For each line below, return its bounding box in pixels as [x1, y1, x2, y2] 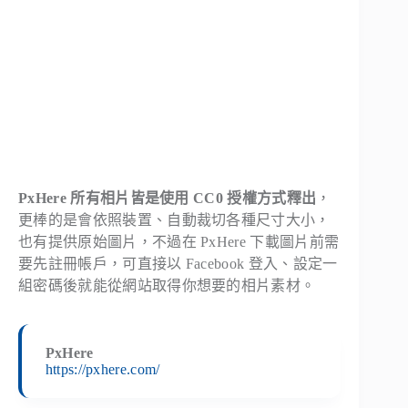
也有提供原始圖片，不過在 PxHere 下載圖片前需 [18, 234, 340, 250]
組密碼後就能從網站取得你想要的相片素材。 [18, 278, 316, 294]
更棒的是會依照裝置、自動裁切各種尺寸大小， [18, 212, 331, 229]
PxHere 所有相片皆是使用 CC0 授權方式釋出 [18, 190, 317, 207]
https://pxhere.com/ [45, 361, 160, 377]
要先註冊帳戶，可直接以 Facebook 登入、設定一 [18, 256, 338, 272]
